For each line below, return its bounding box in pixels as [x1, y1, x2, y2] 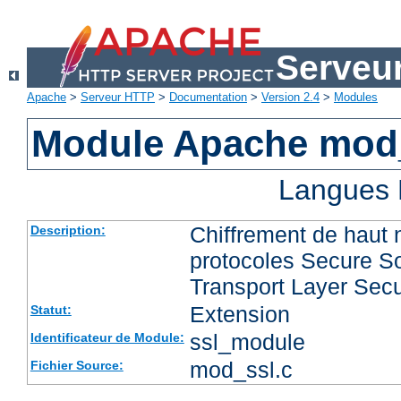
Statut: [30, 303, 72, 318]
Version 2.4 [261, 90, 320, 105]
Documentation [169, 90, 247, 105]
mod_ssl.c [189, 357, 293, 383]
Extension [189, 302, 290, 328]
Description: [30, 223, 106, 238]
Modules [334, 90, 378, 105]
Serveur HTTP [81, 90, 155, 105]
